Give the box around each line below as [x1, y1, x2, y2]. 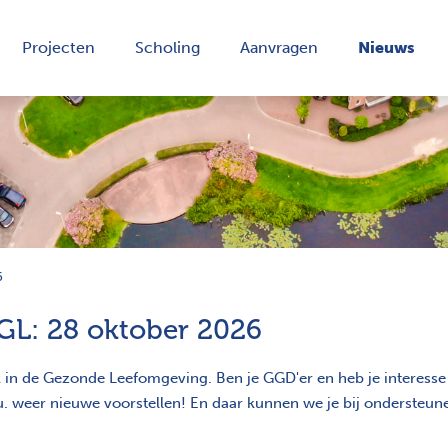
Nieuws [358, 37, 415, 57]
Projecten [22, 37, 95, 57]
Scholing [135, 37, 200, 57]
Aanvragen [240, 37, 318, 57]
